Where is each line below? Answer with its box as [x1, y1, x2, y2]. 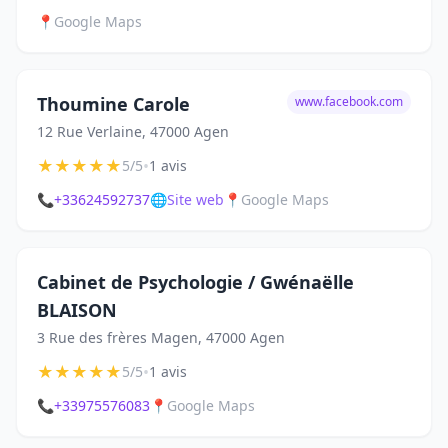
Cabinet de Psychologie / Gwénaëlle [37, 270, 354, 294]
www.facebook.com [295, 93, 403, 110]
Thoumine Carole [37, 92, 190, 116]
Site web [167, 190, 224, 209]
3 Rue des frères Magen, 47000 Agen [37, 328, 285, 347]
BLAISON [37, 298, 117, 322]
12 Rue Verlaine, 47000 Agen [37, 122, 229, 141]
